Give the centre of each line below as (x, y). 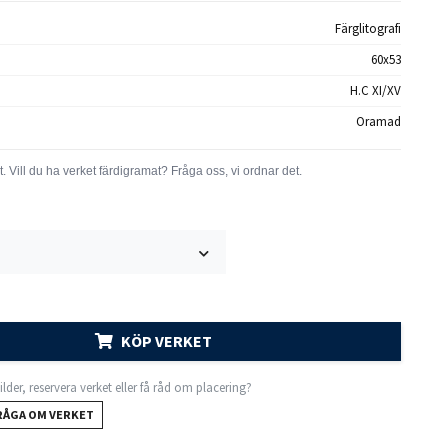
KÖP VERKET (166, 340)
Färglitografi (367, 29)
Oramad (378, 122)
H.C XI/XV (375, 91)
